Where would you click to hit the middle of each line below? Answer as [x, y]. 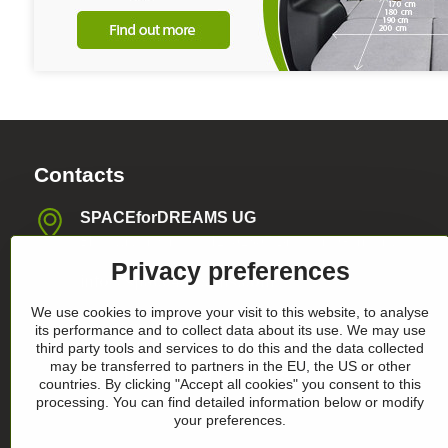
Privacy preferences [230, 271]
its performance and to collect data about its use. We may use [230, 330]
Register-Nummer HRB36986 [189, 377]
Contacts [79, 174]
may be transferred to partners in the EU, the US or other [230, 366]
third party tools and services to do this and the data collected [230, 348]
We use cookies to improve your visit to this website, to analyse [230, 312]
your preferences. [230, 420]
